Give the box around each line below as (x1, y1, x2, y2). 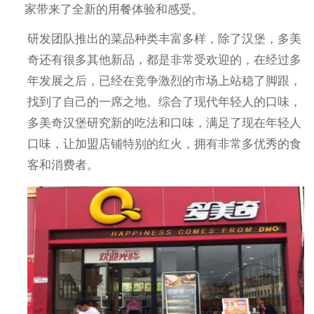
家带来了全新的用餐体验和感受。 (25, 2, 203, 16)
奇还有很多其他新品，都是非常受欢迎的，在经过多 (27, 53, 302, 67)
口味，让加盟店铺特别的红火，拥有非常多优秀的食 (27, 137, 302, 151)
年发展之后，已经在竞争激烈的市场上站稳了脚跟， (27, 74, 302, 88)
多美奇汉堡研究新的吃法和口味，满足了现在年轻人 (27, 116, 302, 130)
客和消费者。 (27, 158, 100, 172)
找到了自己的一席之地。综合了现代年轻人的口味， (27, 95, 302, 109)
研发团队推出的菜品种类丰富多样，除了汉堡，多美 (27, 32, 302, 46)
